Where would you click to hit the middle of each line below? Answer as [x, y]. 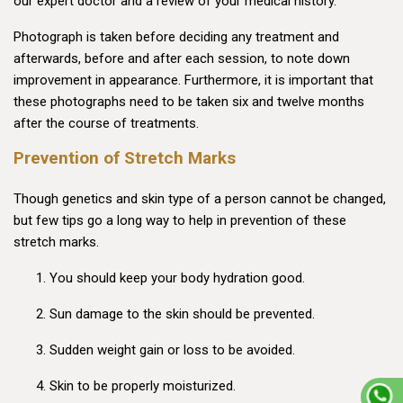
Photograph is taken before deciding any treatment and [176, 37]
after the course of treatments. [106, 124]
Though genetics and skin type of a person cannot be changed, [200, 199]
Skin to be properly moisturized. [143, 386]
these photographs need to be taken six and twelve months [189, 102]
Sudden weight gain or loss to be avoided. [172, 350]
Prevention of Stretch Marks [125, 158]
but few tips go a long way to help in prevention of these [180, 221]
